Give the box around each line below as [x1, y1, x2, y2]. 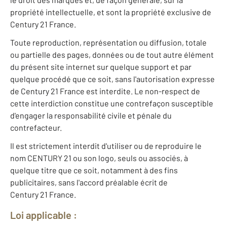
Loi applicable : [10, 209, 77, 221]
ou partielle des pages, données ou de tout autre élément [10, 50, 214, 60]
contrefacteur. [10, 123, 62, 133]
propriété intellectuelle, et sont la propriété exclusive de [10, 7, 211, 17]
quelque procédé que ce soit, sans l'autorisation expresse [10, 74, 215, 84]
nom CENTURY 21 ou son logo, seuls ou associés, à [10, 153, 188, 163]
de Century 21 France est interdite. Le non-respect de [10, 86, 200, 96]
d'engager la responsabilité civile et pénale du [10, 110, 172, 121]
